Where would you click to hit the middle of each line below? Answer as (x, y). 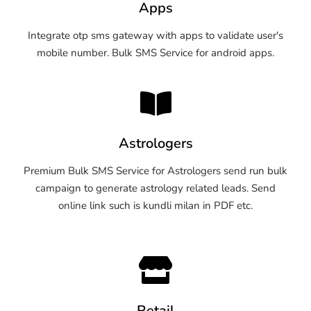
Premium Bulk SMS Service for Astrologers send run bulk (155, 170)
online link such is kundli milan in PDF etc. (155, 205)
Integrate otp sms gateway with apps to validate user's (155, 35)
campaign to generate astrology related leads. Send (155, 188)
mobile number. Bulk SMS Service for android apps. (155, 52)
